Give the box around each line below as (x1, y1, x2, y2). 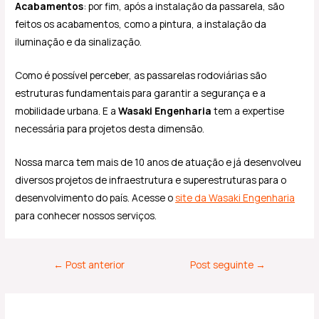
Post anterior (63, 257, 125, 271)
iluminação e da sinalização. (15, 34, 142, 48)
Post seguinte (189, 257, 256, 271)
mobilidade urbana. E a (15, 103, 119, 117)
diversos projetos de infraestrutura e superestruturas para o (15, 172, 287, 187)
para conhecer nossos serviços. (15, 208, 157, 222)
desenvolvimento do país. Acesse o (15, 190, 176, 204)
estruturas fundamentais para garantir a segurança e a (15, 85, 266, 100)
